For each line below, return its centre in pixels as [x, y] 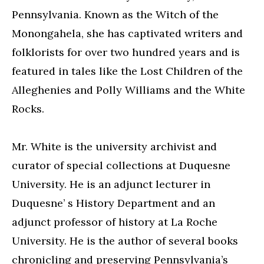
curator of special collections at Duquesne [121, 165]
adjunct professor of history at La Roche [115, 222]
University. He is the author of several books [125, 241]
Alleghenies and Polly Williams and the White [128, 90]
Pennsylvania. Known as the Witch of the [115, 14]
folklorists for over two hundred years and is [126, 52]
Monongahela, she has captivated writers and [127, 33]
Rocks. [28, 109]
